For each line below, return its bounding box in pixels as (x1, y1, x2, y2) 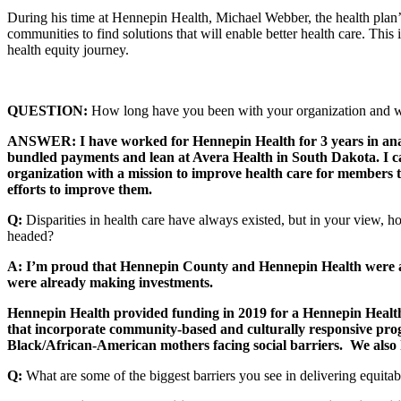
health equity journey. (7, 41, 129, 57)
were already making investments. (7, 274, 213, 290)
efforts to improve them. (7, 181, 152, 197)
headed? (7, 227, 54, 243)
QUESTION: (7, 102, 88, 118)
